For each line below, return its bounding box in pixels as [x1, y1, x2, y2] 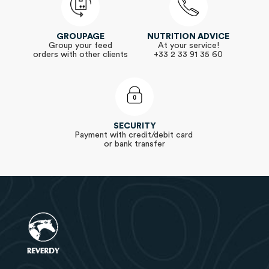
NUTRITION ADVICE [147, 32, 230, 41]
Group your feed [49, 41, 113, 50]
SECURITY [113, 122, 156, 130]
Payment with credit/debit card [74, 131, 195, 139]
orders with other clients [33, 50, 128, 59]
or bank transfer [104, 140, 165, 148]
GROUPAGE [56, 32, 105, 41]
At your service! [157, 41, 219, 50]
